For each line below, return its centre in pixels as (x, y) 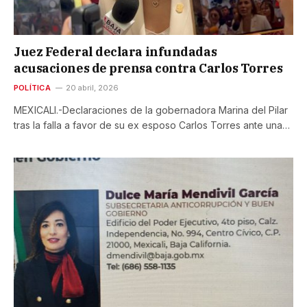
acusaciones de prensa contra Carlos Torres (148, 69)
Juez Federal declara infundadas (115, 52)
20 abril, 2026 (92, 88)
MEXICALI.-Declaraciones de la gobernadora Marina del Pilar (151, 110)
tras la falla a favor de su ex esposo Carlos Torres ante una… (152, 125)
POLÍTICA (32, 88)
